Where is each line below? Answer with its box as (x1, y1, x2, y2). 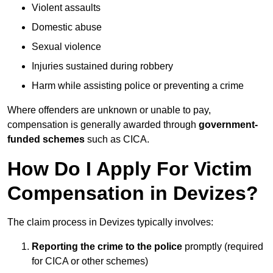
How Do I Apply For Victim (7, 158, 252, 180)
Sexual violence (32, 41, 101, 52)
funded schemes (7, 134, 85, 145)
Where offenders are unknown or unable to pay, (7, 105, 211, 116)
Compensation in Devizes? (7, 182, 258, 205)
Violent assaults (32, 2, 101, 13)
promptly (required (182, 241, 263, 252)
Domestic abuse (32, 22, 102, 33)
